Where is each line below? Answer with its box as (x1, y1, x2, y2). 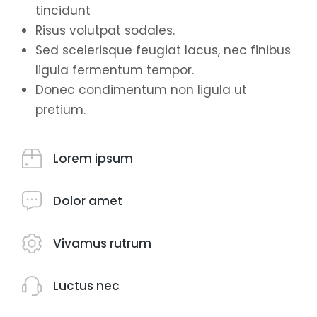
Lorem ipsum (53, 149, 133, 167)
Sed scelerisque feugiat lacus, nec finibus (35, 42, 291, 59)
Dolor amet (53, 192, 122, 209)
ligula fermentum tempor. (35, 62, 194, 79)
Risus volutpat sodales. (35, 22, 175, 39)
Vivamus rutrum (53, 234, 151, 252)
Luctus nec (53, 277, 120, 294)
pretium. (35, 101, 86, 118)
